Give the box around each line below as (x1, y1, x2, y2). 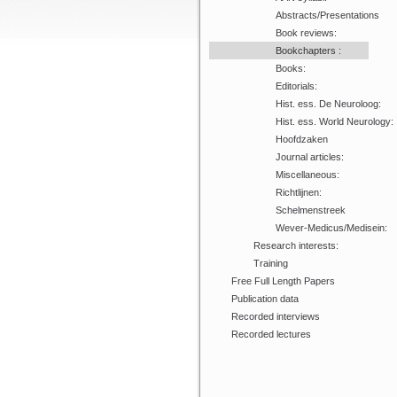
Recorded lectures (231, 329, 311, 339)
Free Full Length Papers (231, 276, 335, 286)
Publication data (231, 293, 299, 304)
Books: (276, 63, 306, 74)
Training (253, 258, 288, 269)
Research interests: (253, 240, 339, 251)
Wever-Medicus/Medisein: (276, 222, 387, 233)
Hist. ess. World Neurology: (276, 116, 393, 127)
